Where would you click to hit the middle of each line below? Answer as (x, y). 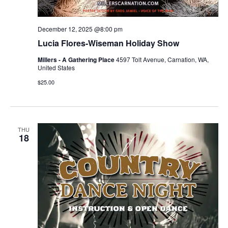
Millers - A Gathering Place (77, 59)
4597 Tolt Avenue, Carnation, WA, (162, 59)
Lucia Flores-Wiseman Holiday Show (108, 43)
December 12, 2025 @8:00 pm (80, 28)
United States (56, 67)
